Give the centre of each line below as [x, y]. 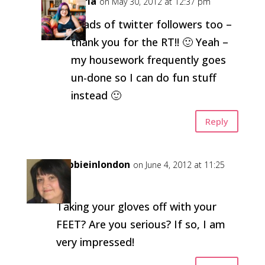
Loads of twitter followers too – [151, 24]
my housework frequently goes [148, 60]
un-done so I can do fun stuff [143, 77]
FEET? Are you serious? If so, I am [140, 224]
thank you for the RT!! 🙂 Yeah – [149, 42]
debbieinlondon [93, 164]
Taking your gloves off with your [136, 206]
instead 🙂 [96, 95]
